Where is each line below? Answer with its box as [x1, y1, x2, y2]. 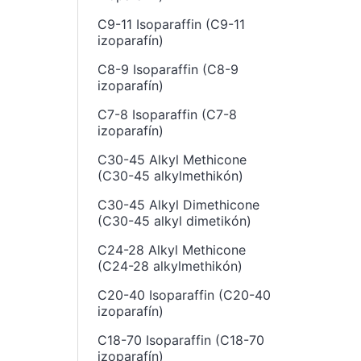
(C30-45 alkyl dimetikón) [98, 213, 251, 229]
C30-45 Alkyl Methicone [98, 151, 247, 168]
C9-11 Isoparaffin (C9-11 [98, 16, 245, 32]
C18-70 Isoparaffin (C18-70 [98, 332, 264, 348]
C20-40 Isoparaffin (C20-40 [98, 287, 271, 303]
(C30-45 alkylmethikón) [98, 168, 243, 184]
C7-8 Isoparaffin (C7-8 [98, 106, 237, 122]
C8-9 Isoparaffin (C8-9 [98, 61, 239, 77]
